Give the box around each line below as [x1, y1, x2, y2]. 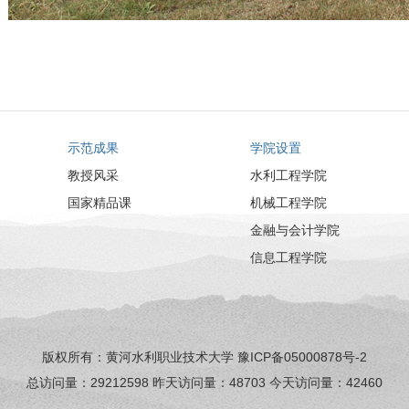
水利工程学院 [250, 168, 327, 183]
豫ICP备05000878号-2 [237, 350, 367, 364]
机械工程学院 [250, 195, 327, 210]
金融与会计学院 [250, 223, 340, 237]
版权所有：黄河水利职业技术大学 [42, 350, 237, 364]
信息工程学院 [250, 250, 327, 265]
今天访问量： [266, 375, 346, 390]
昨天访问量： [149, 375, 229, 390]
